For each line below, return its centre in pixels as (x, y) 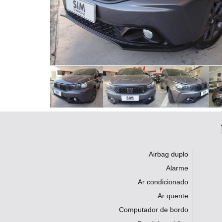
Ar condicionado (163, 182)
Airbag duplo (169, 154)
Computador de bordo (154, 210)
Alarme (177, 168)
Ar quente (173, 196)
